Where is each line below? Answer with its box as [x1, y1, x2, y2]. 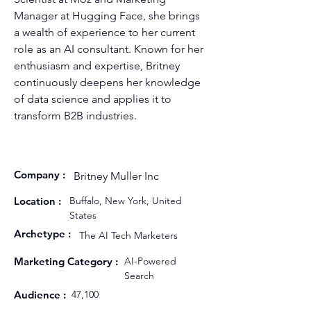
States [69, 209, 96, 221]
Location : [14, 194, 61, 208]
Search [124, 269, 154, 282]
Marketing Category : [14, 255, 118, 268]
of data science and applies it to [14, 92, 174, 106]
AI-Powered [124, 255, 176, 267]
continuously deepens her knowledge [14, 76, 203, 89]
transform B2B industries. [14, 109, 137, 122]
